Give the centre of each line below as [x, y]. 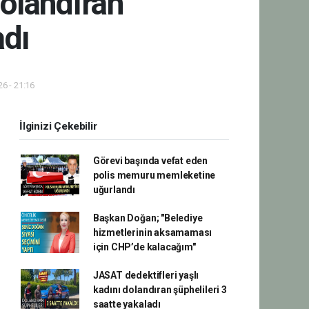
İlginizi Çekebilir [58, 126]
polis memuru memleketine [154, 175]
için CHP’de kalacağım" [144, 247]
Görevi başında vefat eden [150, 160]
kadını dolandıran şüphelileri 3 [160, 289]
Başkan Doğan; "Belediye [148, 218]
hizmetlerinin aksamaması [152, 232]
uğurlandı [114, 189]
